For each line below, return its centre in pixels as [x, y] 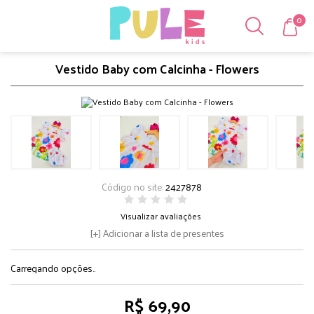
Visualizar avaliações [161, 216]
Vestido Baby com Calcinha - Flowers [157, 68]
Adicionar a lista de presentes [163, 233]
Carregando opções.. [53, 268]
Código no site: [134, 187]
